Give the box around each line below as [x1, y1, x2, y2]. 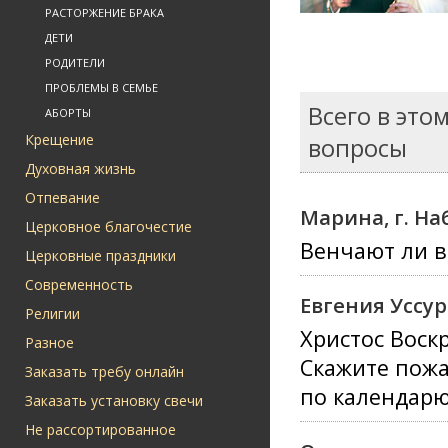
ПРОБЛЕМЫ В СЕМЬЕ [45, 80, 158, 95]
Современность [25, 275, 133, 294]
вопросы [308, 132, 407, 164]
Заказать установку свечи [25, 391, 203, 410]
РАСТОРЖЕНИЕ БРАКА [45, 5, 164, 20]
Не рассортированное [25, 420, 176, 439]
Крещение [25, 130, 94, 149]
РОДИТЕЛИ [45, 55, 105, 70]
